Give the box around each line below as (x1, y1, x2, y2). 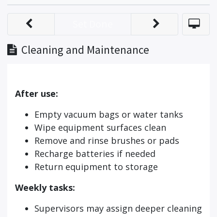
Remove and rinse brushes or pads (34, 134, 179, 146)
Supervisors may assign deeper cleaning (34, 202, 202, 214)
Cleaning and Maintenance (21, 42, 149, 57)
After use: (15, 87, 58, 99)
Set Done (72, 17, 113, 31)
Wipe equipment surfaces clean (34, 121, 166, 133)
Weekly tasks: (15, 181, 75, 193)
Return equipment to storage (34, 160, 158, 172)
